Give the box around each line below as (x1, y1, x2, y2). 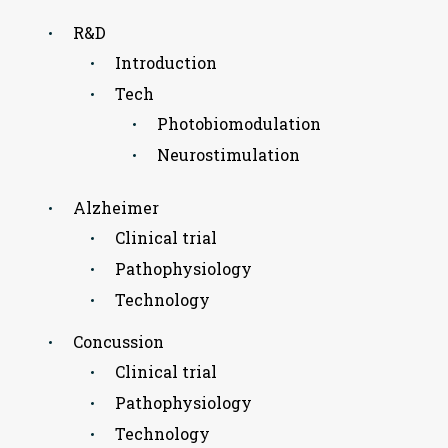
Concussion (73, 331, 164, 353)
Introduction (115, 52, 217, 74)
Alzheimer (73, 197, 159, 219)
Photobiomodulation (157, 113, 321, 135)
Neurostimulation (157, 144, 300, 166)
